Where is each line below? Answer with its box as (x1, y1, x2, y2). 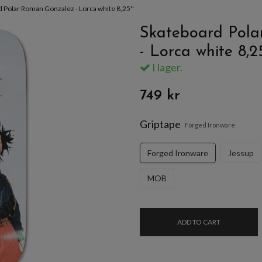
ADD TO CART (177, 217, 220, 226)
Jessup (228, 147, 254, 158)
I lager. (150, 60, 182, 74)
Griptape (140, 117, 181, 130)
